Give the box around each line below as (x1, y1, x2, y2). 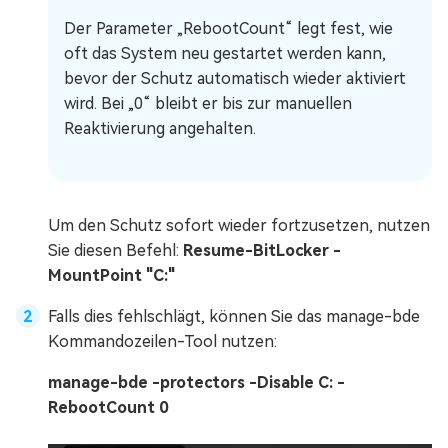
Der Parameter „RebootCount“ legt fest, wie (64, 18, 393, 38)
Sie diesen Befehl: (48, 240, 183, 260)
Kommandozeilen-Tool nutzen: (48, 331, 277, 351)
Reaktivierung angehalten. (64, 118, 256, 138)
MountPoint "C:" (48, 265, 175, 285)
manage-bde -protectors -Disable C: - (48, 372, 345, 392)
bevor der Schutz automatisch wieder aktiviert (64, 68, 406, 88)
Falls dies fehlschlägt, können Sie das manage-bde (48, 306, 420, 326)
